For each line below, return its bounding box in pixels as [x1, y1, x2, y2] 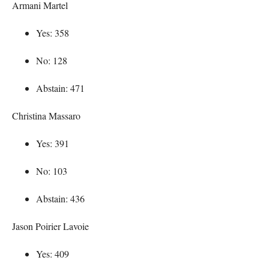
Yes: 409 [36, 247, 69, 260]
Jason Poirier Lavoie [12, 219, 89, 232]
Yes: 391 [36, 136, 69, 150]
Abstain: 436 [36, 192, 85, 205]
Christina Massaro [12, 109, 80, 122]
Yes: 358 [36, 26, 69, 39]
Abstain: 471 [36, 81, 85, 94]
